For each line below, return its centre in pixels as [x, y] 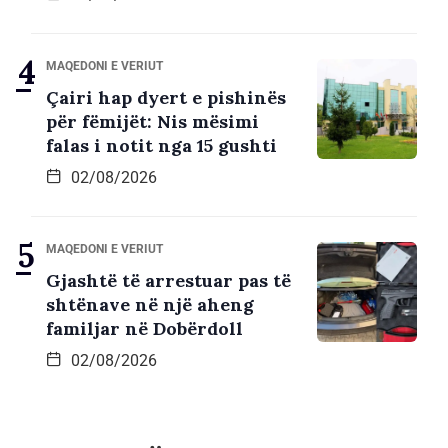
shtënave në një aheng [150, 304]
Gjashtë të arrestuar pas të [168, 280]
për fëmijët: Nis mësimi [152, 121]
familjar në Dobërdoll [144, 328]
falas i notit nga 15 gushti [161, 145]
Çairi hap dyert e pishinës [166, 97]
